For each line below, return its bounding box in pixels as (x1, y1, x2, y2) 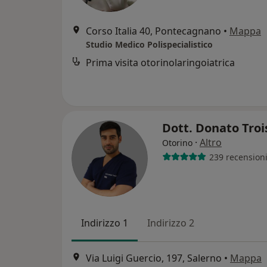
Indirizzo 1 (81, 216, 128, 229)
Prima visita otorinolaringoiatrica (86, 56, 235, 69)
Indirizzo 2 (147, 216, 194, 229)
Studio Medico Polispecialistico (86, 39, 213, 50)
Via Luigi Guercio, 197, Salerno (86, 252, 222, 265)
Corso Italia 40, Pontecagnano (86, 24, 221, 38)
